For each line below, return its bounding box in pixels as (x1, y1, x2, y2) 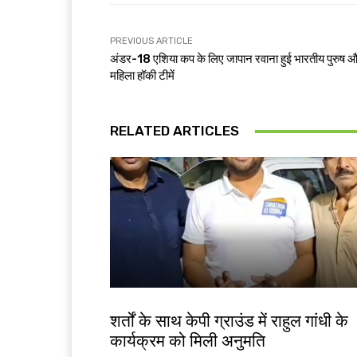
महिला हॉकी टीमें (110, 69, 175, 84)
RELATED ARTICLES (110, 123, 239, 139)
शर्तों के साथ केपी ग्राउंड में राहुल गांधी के (110, 312, 348, 331)
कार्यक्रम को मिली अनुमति (110, 331, 265, 351)
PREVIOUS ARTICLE (110, 36, 193, 47)
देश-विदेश (115, 299, 141, 311)
